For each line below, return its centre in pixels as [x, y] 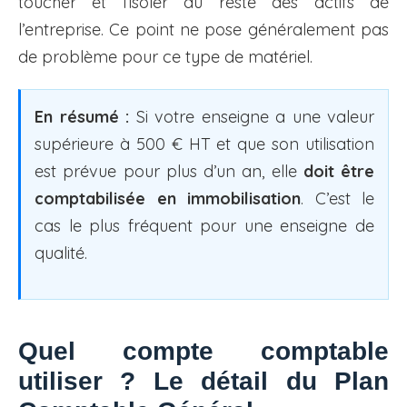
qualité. [61, 253]
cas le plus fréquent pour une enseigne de [204, 226]
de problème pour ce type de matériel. [165, 57]
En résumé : [82, 117]
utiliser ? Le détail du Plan [203, 382]
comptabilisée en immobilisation [168, 199]
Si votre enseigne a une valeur [252, 117]
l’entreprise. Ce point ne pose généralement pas [203, 30]
